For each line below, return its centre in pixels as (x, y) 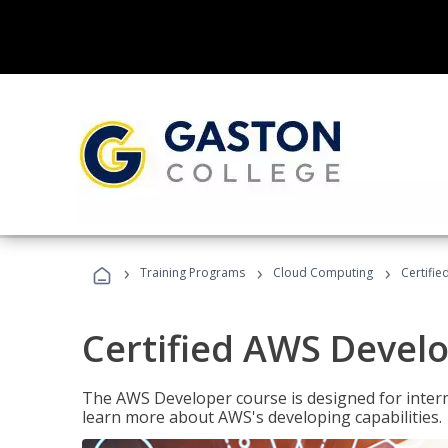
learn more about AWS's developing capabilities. (262, 417)
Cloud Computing (323, 272)
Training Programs (192, 272)
